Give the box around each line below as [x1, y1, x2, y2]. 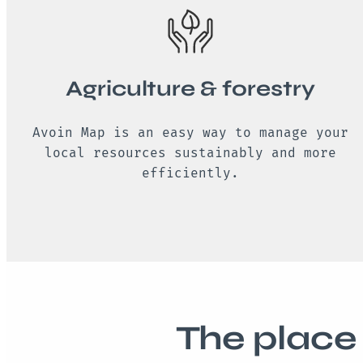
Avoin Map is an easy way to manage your [32, 125, 349, 141]
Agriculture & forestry [66, 75, 316, 102]
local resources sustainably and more [45, 145, 337, 161]
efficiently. [142, 165, 240, 181]
